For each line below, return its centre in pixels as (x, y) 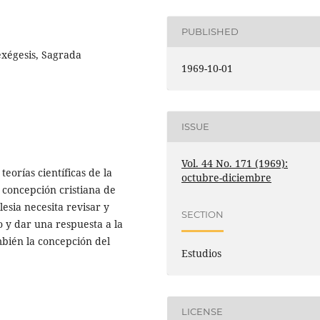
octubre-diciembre (227, 177)
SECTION (203, 215)
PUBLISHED (210, 32)
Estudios (202, 253)
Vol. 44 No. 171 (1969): (235, 163)
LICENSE (202, 312)
